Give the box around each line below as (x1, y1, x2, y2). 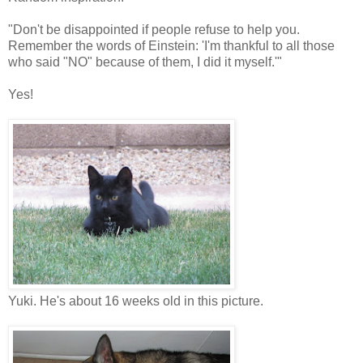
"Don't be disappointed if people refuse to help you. (8, 22, 300, 36)
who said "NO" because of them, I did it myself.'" (8, 54, 282, 69)
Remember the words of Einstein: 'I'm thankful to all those (8, 38, 335, 53)
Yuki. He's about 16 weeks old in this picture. (8, 293, 263, 308)
